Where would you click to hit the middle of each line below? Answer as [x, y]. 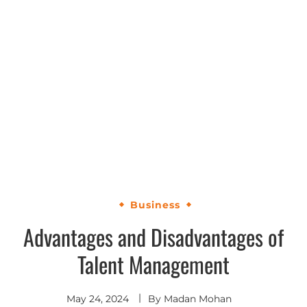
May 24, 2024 [97, 299]
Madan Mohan [197, 299]
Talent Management [153, 265]
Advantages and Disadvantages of [153, 237]
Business [155, 205]
